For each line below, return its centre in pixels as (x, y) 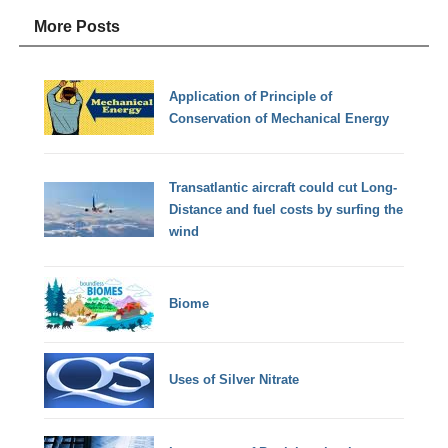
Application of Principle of (251, 96)
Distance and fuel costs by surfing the (286, 209)
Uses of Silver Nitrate (234, 380)
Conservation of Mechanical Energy (279, 118)
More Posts (77, 27)
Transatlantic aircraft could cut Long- (283, 187)
